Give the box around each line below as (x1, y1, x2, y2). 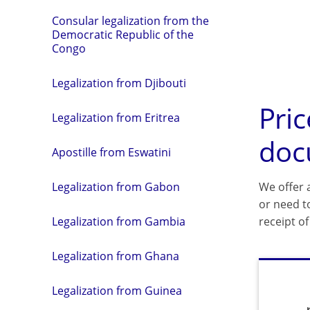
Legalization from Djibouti (52, 75, 186, 91)
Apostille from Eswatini (52, 145, 171, 161)
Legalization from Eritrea (52, 110, 180, 126)
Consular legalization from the (52, 13, 209, 29)
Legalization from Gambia (52, 214, 185, 230)
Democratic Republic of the (52, 27, 194, 43)
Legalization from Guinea (52, 283, 182, 299)
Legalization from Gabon (52, 179, 180, 195)
